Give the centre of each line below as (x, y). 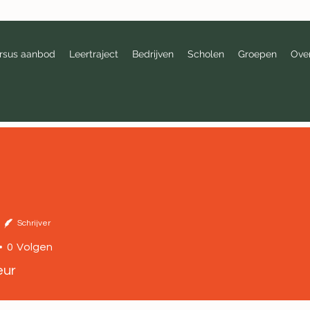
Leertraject (94, 54)
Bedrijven (153, 54)
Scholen (206, 54)
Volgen (35, 247)
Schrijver (34, 223)
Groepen (258, 54)
